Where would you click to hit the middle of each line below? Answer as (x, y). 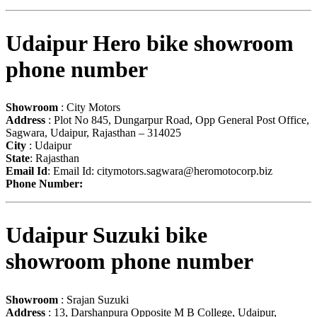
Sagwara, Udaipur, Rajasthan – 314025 (93, 133)
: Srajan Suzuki (93, 299)
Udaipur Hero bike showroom (150, 43)
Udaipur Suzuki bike (106, 235)
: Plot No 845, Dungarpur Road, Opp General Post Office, (177, 120)
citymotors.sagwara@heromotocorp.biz (185, 171)
